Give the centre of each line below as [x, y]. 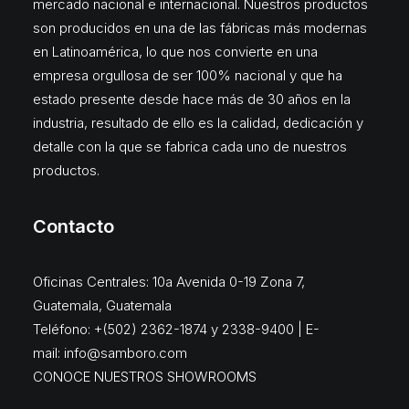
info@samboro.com [126, 353]
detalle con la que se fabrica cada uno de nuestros [190, 147]
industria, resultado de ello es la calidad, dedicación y [198, 123]
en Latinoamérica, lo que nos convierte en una [175, 52]
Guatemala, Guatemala [102, 305]
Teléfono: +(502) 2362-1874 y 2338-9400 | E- [176, 329]
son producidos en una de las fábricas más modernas [200, 28]
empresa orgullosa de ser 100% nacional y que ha [188, 75]
